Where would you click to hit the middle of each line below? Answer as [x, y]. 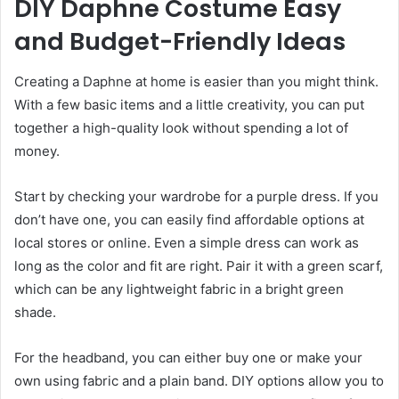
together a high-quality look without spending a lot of [181, 127]
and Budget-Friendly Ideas [180, 42]
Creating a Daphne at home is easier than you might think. [196, 81]
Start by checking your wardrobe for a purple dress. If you [196, 196]
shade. [35, 312]
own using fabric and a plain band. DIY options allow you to [199, 380]
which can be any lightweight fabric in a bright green [179, 289]
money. [37, 151]
